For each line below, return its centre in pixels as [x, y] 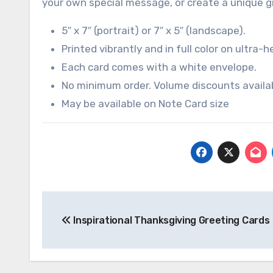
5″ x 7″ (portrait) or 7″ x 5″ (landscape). [154, 30]
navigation [90, 228]
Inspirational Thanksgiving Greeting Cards [170, 220]
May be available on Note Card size [145, 104]
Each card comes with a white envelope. [159, 67]
